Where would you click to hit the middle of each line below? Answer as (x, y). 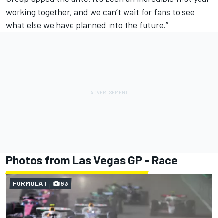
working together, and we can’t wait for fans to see (100, 11)
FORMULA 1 (30, 183)
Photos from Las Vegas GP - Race (92, 160)
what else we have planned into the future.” (87, 25)
